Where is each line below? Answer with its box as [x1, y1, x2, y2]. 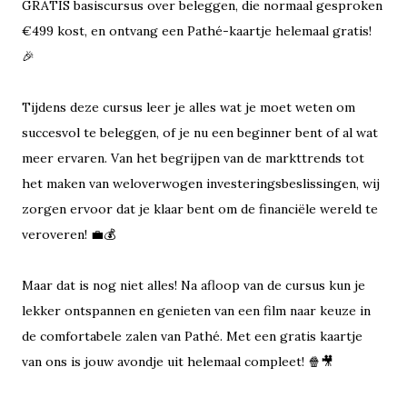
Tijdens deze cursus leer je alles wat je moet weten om [22, 99, 355, 116]
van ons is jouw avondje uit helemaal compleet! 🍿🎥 [22, 353, 333, 371]
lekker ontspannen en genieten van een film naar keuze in [22, 303, 371, 320]
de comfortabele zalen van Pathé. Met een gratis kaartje [22, 328, 362, 345]
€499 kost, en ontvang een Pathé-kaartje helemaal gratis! [22, 23, 372, 40]
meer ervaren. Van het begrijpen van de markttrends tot [22, 150, 364, 167]
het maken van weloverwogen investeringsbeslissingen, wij [22, 175, 380, 193]
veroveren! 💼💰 [22, 226, 115, 243]
